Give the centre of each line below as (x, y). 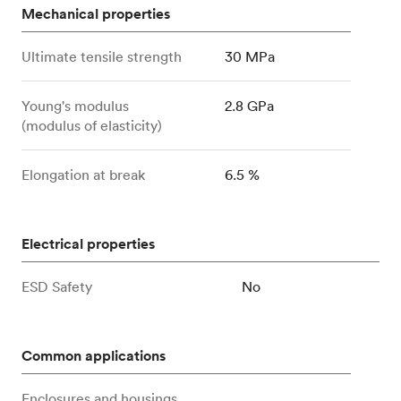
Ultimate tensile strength (102, 56)
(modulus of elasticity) (92, 125)
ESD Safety (57, 286)
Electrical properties (88, 244)
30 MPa (250, 56)
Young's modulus (75, 106)
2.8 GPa (250, 106)
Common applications (94, 356)
